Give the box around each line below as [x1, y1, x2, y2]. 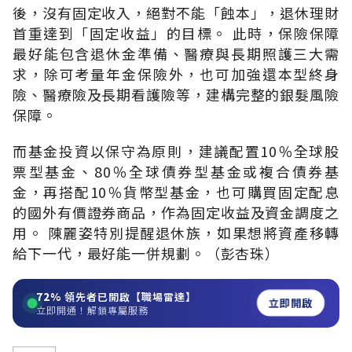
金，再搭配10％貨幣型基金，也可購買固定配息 [13, 181, 339, 202]
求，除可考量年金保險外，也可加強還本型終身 [13, 63, 339, 84]
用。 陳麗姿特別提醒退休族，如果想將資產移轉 [13, 222, 339, 243]
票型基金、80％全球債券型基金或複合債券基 [13, 160, 339, 181]
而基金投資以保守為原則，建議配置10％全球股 [13, 140, 339, 161]
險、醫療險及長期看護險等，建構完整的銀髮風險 [13, 83, 339, 104]
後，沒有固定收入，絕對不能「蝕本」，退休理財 [13, 2, 339, 23]
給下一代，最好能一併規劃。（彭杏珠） [13, 242, 280, 263]
